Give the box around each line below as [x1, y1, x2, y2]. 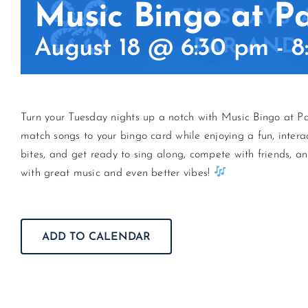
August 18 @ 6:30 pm [34, 36, 269, 61]
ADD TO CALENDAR [42, 231, 151, 243]
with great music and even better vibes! [21, 167, 214, 179]
